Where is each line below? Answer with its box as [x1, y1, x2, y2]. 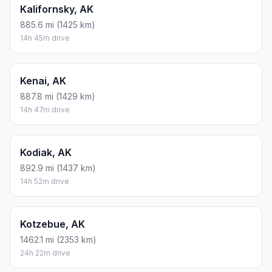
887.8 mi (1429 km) [20, 91, 95, 102]
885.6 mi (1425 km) [20, 19, 95, 30]
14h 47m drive [20, 105, 70, 115]
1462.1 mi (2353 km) [20, 234, 97, 245]
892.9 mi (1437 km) [20, 163, 96, 174]
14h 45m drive [20, 33, 70, 43]
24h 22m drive [20, 248, 70, 258]
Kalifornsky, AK [20, 3, 93, 16]
